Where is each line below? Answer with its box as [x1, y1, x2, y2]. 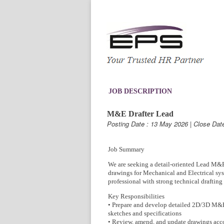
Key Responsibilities [108, 192, 164, 200]
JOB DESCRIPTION [108, 87, 172, 95]
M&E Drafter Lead [107, 109, 173, 118]
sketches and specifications [108, 209, 181, 217]
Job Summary [108, 145, 144, 153]
